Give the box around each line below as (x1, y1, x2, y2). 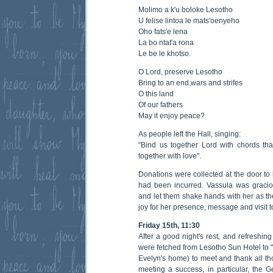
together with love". (138, 151, 201, 160)
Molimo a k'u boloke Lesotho (138, 5, 233, 14)
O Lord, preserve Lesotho (138, 67, 222, 76)
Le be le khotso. (138, 49, 191, 58)
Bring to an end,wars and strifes (138, 78, 243, 87)
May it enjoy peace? (138, 111, 205, 120)
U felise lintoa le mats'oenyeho (138, 16, 239, 25)
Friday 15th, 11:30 (138, 221, 200, 230)
